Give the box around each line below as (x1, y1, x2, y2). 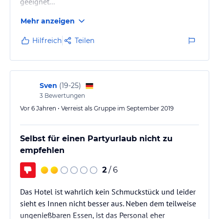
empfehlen (20, 145, 65, 155)
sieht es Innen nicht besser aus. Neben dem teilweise (20, 198, 196, 208)
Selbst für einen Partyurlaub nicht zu (20, 133, 173, 143)
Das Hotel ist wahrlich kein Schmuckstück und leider (20, 186, 196, 197)
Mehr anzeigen (21, 16, 75, 25)
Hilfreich (32, 36, 62, 45)
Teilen (75, 36, 94, 45)
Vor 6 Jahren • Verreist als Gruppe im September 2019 (20, 104, 174, 112)
